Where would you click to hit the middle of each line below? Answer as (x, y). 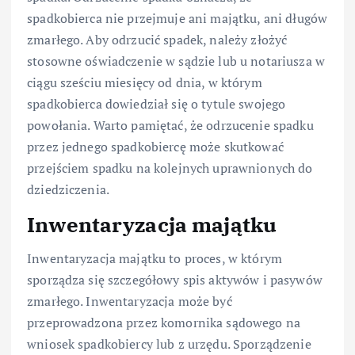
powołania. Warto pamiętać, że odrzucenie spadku (170, 126)
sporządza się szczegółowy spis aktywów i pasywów (175, 279)
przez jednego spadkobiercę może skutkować (155, 147)
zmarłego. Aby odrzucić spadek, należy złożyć (157, 40)
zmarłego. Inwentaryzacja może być (130, 301)
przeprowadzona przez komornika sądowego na (164, 322)
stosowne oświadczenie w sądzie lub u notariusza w (176, 61)
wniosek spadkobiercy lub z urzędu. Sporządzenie (169, 344)
